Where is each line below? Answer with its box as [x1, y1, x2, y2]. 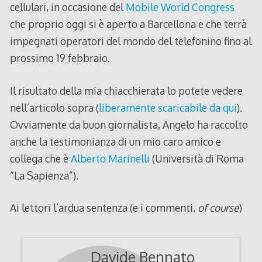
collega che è [9, 151, 71, 165]
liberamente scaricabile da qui [98, 101, 237, 114]
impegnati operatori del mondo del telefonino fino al [9, 35, 251, 48]
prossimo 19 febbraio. [9, 51, 110, 65]
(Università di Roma [149, 151, 244, 165]
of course [197, 201, 239, 214]
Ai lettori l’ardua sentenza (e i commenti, [9, 201, 198, 214]
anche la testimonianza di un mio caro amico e [9, 135, 221, 148]
